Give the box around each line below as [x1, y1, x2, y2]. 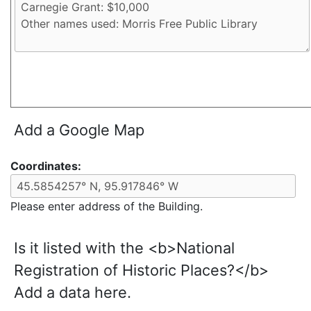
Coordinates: [10, 159, 81, 174]
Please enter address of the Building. [10, 199, 203, 214]
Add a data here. [14, 283, 131, 302]
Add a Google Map [14, 121, 144, 140]
